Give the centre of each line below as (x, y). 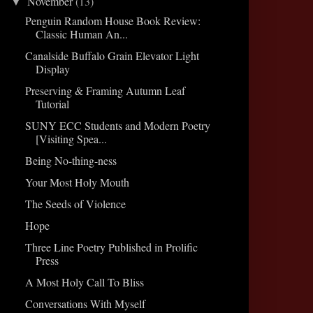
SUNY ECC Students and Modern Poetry (117, 125)
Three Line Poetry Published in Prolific (111, 247)
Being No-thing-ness (71, 160)
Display (52, 68)
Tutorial (52, 103)
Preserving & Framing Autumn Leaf (105, 90)
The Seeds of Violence (75, 203)
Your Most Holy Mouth (77, 182)
